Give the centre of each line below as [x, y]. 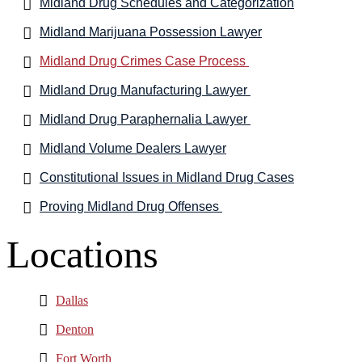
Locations [82, 254]
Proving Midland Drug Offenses [131, 206]
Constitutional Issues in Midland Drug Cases [167, 177]
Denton [75, 329]
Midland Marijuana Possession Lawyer [151, 32]
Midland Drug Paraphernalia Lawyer [145, 119]
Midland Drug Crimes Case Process [144, 61]
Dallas [72, 300]
